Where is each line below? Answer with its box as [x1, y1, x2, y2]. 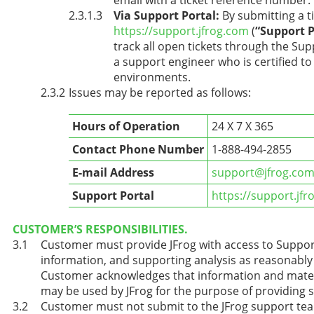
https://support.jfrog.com [114, 22, 249, 39]
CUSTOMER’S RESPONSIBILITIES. [13, 221, 188, 237]
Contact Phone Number [72, 141, 204, 157]
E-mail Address [72, 164, 154, 180]
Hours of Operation [72, 118, 180, 134]
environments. [114, 69, 191, 85]
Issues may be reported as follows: [69, 84, 251, 100]
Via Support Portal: [114, 7, 219, 23]
